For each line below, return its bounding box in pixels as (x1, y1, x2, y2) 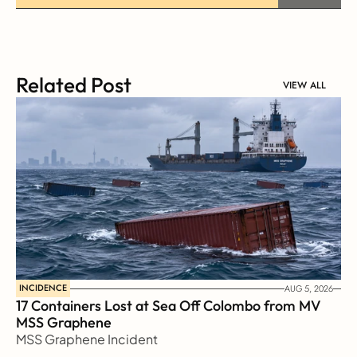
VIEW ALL (283, 77, 326, 92)
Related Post (16, 72, 131, 98)
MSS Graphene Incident (16, 331, 158, 347)
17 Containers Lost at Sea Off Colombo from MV (16, 296, 321, 315)
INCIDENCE (19, 281, 67, 294)
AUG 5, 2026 (284, 281, 333, 295)
